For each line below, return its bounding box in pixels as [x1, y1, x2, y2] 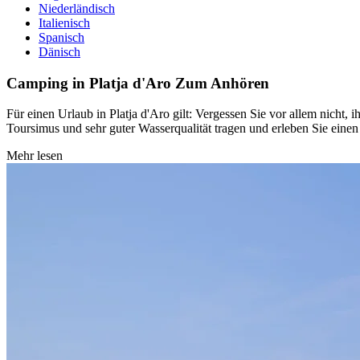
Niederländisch [39, 2, 115, 15]
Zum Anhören [175, 74, 269, 92]
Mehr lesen [6, 149, 63, 163]
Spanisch [39, 31, 84, 44]
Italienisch [39, 16, 90, 30]
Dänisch [39, 45, 80, 59]
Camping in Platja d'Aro [6, 74, 175, 92]
